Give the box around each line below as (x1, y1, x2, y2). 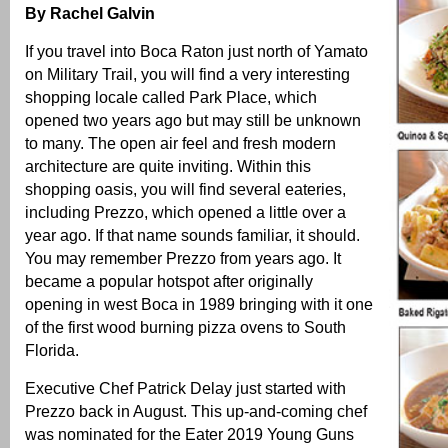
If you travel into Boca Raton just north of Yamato (25, 42, 368, 61)
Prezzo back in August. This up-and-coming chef (25, 402, 367, 421)
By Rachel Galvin (25, 4, 155, 23)
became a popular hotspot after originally (25, 272, 313, 291)
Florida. (25, 341, 79, 360)
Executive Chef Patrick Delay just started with (25, 379, 346, 398)
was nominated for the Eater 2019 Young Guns (25, 425, 354, 444)
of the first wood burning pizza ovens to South (25, 318, 346, 337)
